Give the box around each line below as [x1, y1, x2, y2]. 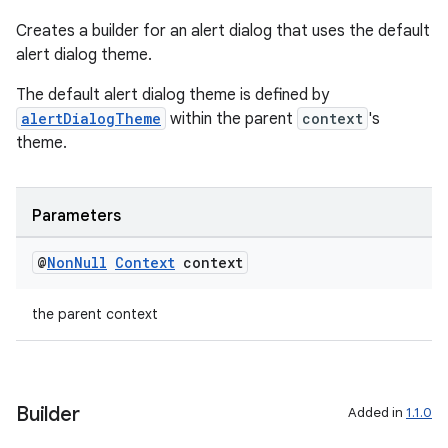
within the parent [166, 109, 297, 129]
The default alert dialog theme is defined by [16, 85, 329, 105]
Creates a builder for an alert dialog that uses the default [16, 21, 430, 41]
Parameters [32, 206, 121, 226]
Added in [348, 404, 406, 421]
